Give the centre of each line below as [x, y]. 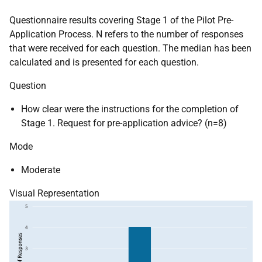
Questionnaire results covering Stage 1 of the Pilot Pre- [121, 20]
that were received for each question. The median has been [130, 49]
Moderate [41, 170]
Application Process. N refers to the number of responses [126, 35]
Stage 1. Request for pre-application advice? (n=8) [124, 123]
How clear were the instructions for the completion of [130, 109]
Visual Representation [54, 194]
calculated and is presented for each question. [104, 63]
